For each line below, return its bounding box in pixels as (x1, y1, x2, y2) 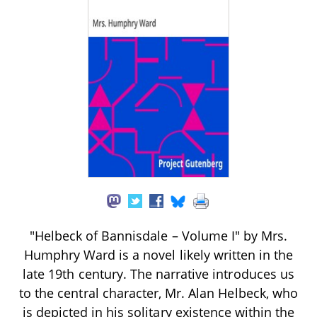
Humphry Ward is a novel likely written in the (23, 246, 294, 263)
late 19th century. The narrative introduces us (23, 265, 294, 282)
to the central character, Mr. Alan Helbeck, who (19, 284, 298, 301)
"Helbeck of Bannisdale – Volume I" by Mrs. (29, 226, 288, 244)
